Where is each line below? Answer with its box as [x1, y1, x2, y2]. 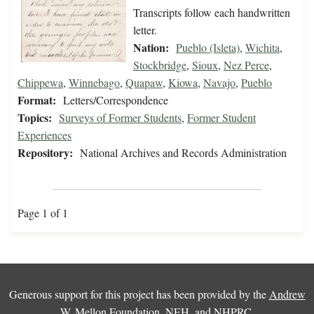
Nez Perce [224, 57, 269, 73]
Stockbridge [133, 57, 186, 73]
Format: [18, 92, 56, 109]
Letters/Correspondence [63, 93, 168, 108]
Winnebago [69, 75, 120, 90]
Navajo [203, 75, 235, 90]
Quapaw [125, 75, 163, 90]
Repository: [18, 144, 73, 161]
